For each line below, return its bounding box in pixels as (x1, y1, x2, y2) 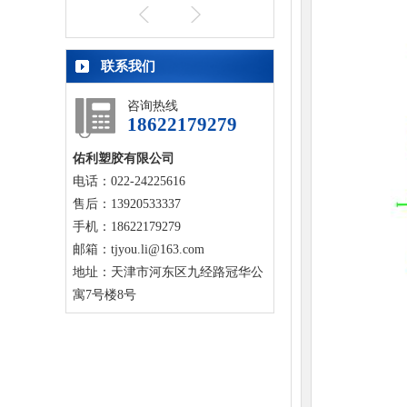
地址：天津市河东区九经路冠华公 (73, 265, 263, 279)
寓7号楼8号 (73, 288, 136, 302)
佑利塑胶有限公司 (73, 152, 174, 165)
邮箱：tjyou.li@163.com (73, 243, 204, 256)
